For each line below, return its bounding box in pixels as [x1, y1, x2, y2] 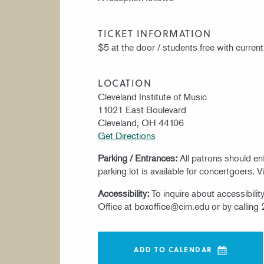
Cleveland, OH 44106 [98, 117, 184, 128]
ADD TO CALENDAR [134, 243, 213, 255]
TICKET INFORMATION [98, 27, 211, 40]
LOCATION [98, 76, 151, 90]
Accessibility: [98, 187, 151, 199]
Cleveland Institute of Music [98, 91, 207, 103]
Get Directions [98, 130, 156, 141]
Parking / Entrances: [98, 152, 180, 164]
